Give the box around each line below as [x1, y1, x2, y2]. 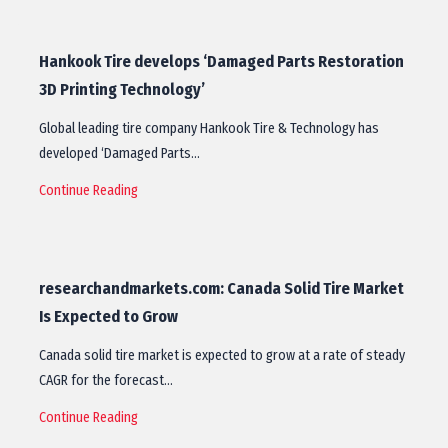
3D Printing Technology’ [39, 80, 205, 99]
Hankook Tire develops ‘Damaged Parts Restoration [39, 52, 404, 71]
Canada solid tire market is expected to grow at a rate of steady [39, 347, 405, 364]
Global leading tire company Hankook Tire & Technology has [39, 120, 379, 137]
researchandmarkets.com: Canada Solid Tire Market [39, 279, 404, 298]
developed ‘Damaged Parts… [39, 145, 200, 162]
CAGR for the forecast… [39, 372, 173, 389]
